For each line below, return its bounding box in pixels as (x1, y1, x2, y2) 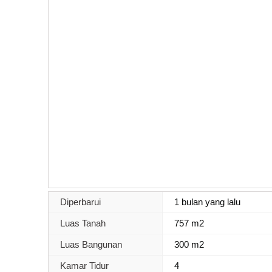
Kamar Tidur (60, 260, 109, 271)
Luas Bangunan (60, 239, 122, 250)
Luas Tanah (60, 217, 106, 228)
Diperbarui (60, 196, 101, 207)
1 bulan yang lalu (174, 196, 241, 207)
